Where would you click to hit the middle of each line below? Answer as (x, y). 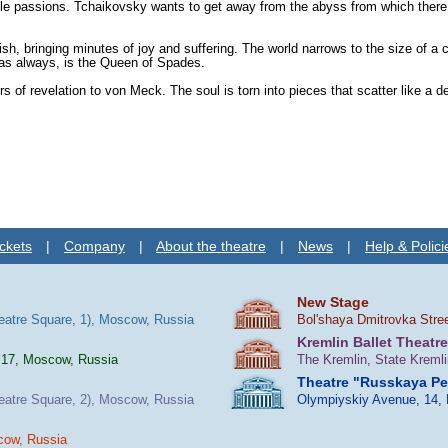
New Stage (333, 302)
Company (94, 246)
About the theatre (211, 246)
